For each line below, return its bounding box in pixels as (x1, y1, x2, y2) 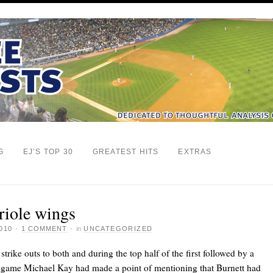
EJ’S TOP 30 (23, 147, 73, 156)
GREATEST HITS (92, 147, 159, 156)
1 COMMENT (21, 225, 68, 232)
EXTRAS (178, 147, 212, 156)
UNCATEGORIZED (83, 225, 153, 232)
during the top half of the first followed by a (88, 247, 254, 260)
